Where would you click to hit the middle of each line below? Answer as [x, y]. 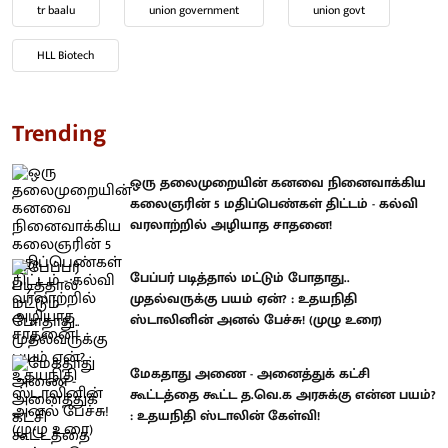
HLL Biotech [65, 54]
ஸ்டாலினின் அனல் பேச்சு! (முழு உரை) [256, 320]
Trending [59, 133]
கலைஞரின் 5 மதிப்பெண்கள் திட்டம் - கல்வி [274, 203]
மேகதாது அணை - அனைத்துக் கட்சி [250, 373]
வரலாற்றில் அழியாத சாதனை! [231, 224]
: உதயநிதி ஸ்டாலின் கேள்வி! [225, 415]
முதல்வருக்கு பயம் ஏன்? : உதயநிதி [243, 299]
